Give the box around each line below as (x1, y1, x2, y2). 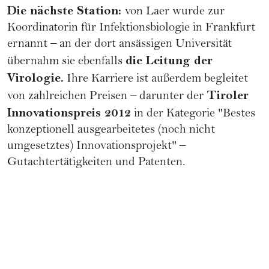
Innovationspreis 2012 (7, 106, 131, 121)
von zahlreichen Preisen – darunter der (7, 91, 207, 104)
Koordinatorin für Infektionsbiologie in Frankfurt (7, 22, 255, 35)
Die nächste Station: (7, 4, 125, 19)
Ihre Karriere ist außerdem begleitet (64, 73, 248, 86)
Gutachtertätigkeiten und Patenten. (7, 157, 186, 170)
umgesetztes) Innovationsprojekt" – (7, 141, 186, 154)
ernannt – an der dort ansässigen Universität (7, 38, 232, 52)
